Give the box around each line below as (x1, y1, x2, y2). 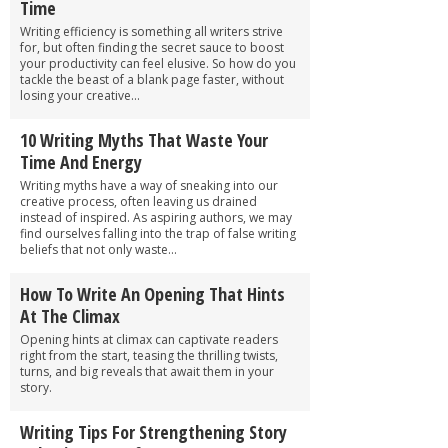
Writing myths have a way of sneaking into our (20, 176, 278, 194)
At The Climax (20, 303, 120, 328)
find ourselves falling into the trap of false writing (20, 224, 296, 242)
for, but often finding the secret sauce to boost (20, 38, 284, 56)
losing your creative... (20, 86, 140, 104)
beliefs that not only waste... (20, 240, 177, 258)
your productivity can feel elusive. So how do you (20, 54, 296, 72)
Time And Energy (20, 149, 142, 174)
